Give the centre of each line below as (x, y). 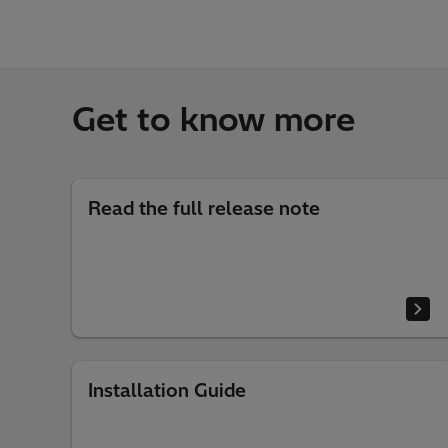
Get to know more (213, 119)
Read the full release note (204, 208)
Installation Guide (167, 390)
